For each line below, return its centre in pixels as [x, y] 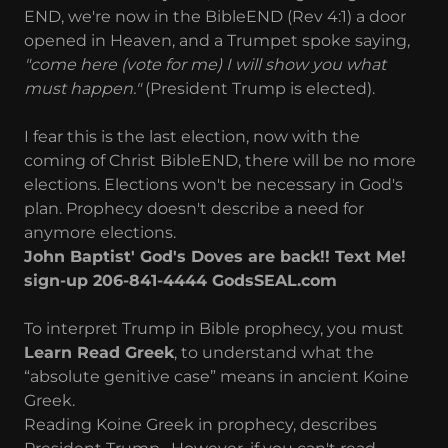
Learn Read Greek [99, 353]
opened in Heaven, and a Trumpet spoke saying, [217, 41]
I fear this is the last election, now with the [192, 137]
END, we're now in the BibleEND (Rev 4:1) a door [215, 17]
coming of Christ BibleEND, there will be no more [220, 161]
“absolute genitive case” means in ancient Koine [216, 377]
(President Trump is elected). [260, 89]
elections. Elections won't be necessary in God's [213, 185]
